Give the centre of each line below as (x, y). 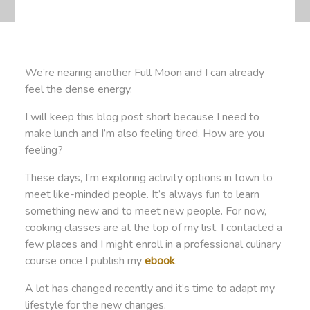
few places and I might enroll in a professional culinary (153, 245)
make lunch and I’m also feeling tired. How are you (144, 134)
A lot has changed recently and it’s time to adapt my (149, 289)
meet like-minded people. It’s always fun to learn (142, 195)
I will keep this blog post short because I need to (142, 117)
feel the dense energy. (78, 90)
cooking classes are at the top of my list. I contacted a (153, 228)
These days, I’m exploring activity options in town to (148, 178)
